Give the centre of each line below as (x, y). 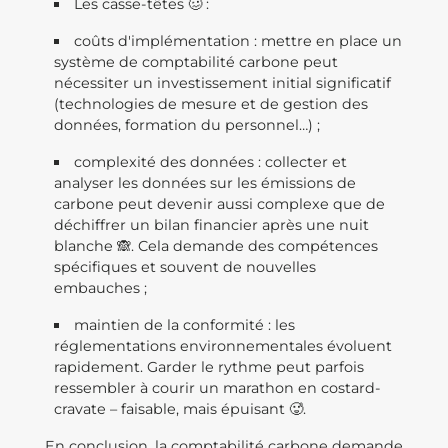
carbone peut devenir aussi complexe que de (219, 204)
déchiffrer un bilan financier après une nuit (211, 225)
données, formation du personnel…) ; (188, 125)
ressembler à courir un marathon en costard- (217, 388)
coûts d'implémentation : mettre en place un (238, 41)
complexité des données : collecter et (211, 162)
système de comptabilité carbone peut (195, 62)
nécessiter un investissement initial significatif (222, 83)
